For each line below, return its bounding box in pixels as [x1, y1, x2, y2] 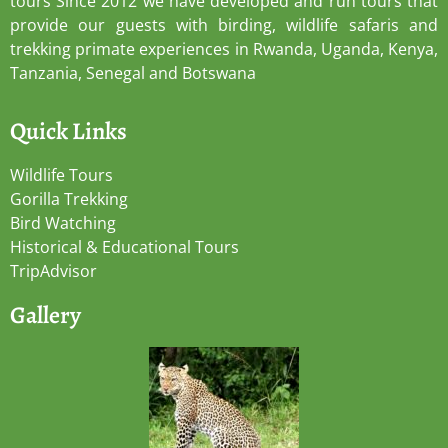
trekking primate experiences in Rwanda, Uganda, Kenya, [10, 37, 438, 60]
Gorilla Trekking [10, 188, 128, 211]
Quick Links [10, 115, 127, 148]
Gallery [10, 299, 81, 332]
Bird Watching [10, 212, 116, 235]
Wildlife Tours [10, 164, 113, 187]
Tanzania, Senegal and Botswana [10, 61, 256, 84]
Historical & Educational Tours [10, 236, 239, 259]
